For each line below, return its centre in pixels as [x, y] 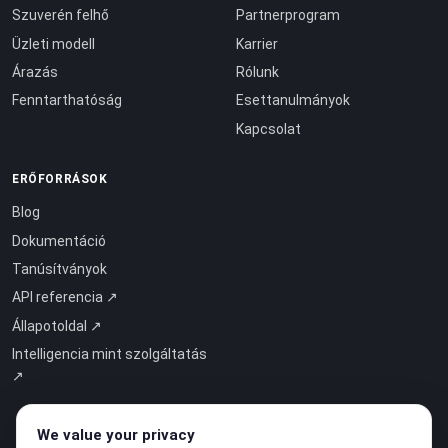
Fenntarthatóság [67, 100]
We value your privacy [116, 435]
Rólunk [257, 72]
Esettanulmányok [293, 100]
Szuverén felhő [60, 15]
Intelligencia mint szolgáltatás [109, 354]
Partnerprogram [288, 15]
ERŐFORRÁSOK [60, 179]
